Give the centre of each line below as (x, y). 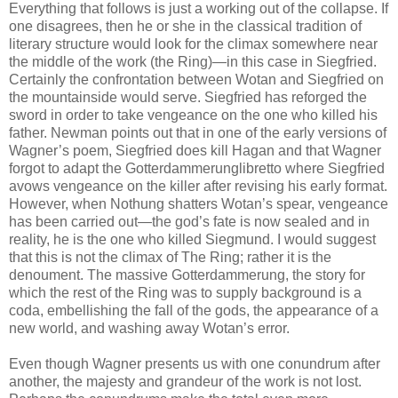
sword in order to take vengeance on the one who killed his (193, 115)
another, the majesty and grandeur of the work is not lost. (185, 381)
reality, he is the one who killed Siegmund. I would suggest (192, 239)
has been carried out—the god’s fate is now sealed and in (189, 221)
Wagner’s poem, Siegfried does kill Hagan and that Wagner (195, 150)
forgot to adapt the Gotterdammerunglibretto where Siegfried (197, 168)
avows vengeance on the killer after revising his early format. (198, 186)
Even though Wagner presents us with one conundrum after (195, 363)
